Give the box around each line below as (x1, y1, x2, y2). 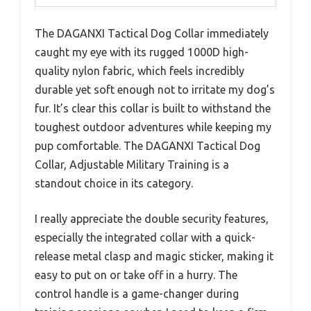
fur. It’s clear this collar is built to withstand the (35, 101, 271, 115)
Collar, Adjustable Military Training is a (35, 158, 229, 171)
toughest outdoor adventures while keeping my (35, 120, 271, 133)
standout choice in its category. (35, 176, 193, 190)
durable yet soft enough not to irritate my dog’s (35, 83, 275, 96)
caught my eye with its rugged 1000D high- (35, 45, 249, 58)
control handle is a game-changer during (35, 287, 239, 300)
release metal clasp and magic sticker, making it (35, 249, 274, 262)
